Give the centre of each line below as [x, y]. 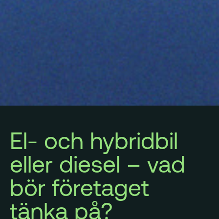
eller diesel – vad [98, 164]
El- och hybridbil [94, 140]
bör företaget [79, 187]
